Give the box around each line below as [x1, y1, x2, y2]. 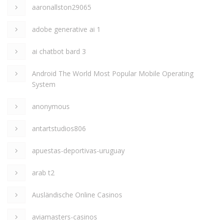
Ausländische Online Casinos [32, 190, 122, 200]
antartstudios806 [32, 124, 86, 134]
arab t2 [32, 168, 55, 178]
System [32, 80, 55, 89]
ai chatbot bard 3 [32, 47, 86, 56]
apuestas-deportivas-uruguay [32, 146, 125, 156]
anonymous [32, 102, 70, 111]
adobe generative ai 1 [32, 25, 101, 34]
